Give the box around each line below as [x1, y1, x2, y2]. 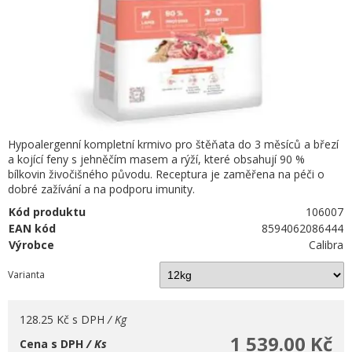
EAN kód [9, 221, 56, 236]
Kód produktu [9, 204, 86, 219]
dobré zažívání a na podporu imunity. [8, 181, 195, 196]
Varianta [8, 268, 45, 281]
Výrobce [9, 237, 54, 252]
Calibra [309, 237, 344, 252]
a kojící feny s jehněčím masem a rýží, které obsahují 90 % [8, 152, 305, 167]
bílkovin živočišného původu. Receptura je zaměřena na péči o [8, 167, 324, 181]
